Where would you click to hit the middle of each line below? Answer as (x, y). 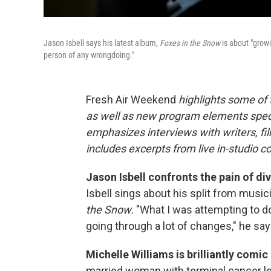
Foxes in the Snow (190, 43)
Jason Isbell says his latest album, (102, 43)
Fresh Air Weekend (132, 100)
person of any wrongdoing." (89, 55)
